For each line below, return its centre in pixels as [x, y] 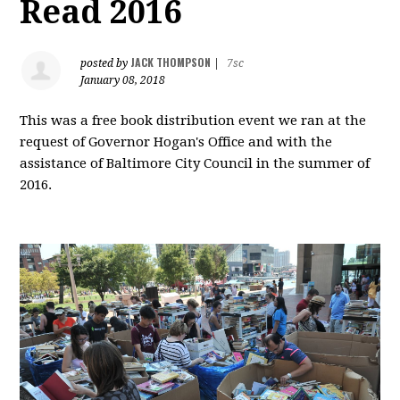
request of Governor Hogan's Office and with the [176, 142]
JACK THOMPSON [171, 62]
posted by [106, 63]
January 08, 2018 [123, 80]
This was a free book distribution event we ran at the [193, 121]
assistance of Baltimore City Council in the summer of [195, 163]
